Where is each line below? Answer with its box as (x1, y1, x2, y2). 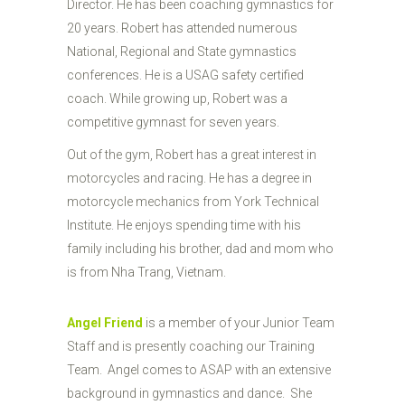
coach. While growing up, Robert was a (67, 91, 287, 106)
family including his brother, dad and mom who (67, 241, 334, 256)
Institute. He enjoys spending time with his (67, 218, 301, 232)
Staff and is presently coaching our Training (67, 339, 315, 353)
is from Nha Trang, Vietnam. (67, 265, 226, 279)
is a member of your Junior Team (143, 316, 334, 330)
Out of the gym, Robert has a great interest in (67, 147, 316, 162)
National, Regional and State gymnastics (67, 44, 297, 59)
